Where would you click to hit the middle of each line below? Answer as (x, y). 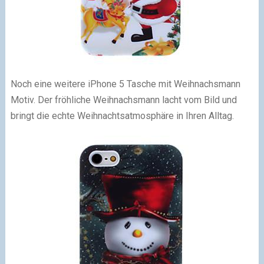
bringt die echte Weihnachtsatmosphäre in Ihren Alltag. (122, 115)
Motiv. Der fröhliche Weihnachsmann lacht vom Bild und (123, 100)
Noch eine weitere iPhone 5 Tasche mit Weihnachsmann (125, 84)
